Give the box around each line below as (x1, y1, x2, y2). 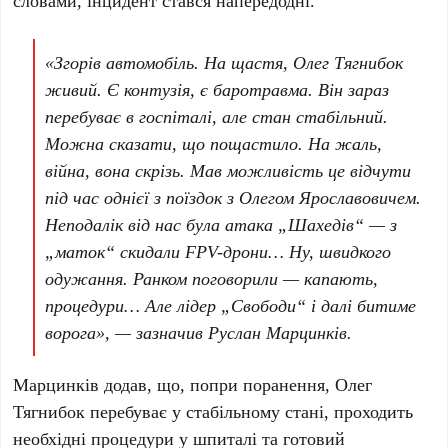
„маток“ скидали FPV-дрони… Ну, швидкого (45, 239, 392, 264)
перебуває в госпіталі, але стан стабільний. (45, 104, 389, 129)
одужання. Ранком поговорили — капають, (45, 266, 379, 291)
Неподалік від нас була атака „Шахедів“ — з (45, 212, 398, 237)
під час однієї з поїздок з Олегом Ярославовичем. (45, 185, 422, 210)
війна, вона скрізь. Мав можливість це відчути (45, 158, 412, 183)
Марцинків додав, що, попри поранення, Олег (13, 372, 373, 397)
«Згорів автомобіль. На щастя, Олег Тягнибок (45, 50, 404, 75)
